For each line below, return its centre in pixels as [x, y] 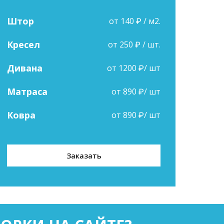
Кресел [24, 44]
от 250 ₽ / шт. [134, 44]
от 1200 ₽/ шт [133, 68]
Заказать [84, 155]
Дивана [25, 68]
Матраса [27, 91]
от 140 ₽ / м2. [134, 21]
